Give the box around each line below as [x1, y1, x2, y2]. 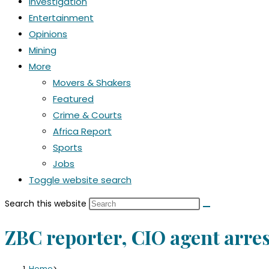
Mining [29, 44, 56, 56]
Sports [53, 141, 82, 154]
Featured [53, 92, 94, 105]
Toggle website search [29, 174, 131, 186]
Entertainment [29, 11, 94, 24]
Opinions [29, 28, 67, 40]
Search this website [5, 198, 89, 210]
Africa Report [53, 125, 112, 138]
